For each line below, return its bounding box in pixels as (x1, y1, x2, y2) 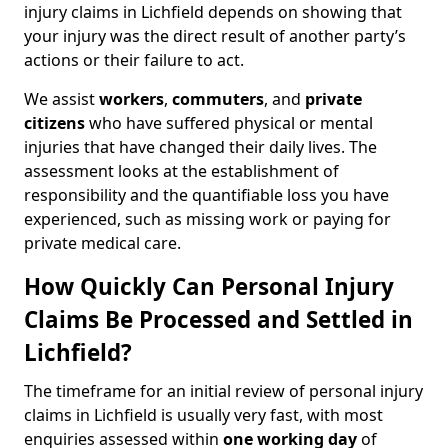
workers (99, 88, 164, 110)
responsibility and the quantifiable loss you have (24, 184, 389, 206)
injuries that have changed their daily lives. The (24, 136, 377, 158)
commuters (172, 88, 264, 110)
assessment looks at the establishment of (24, 160, 339, 182)
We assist (24, 88, 99, 110)
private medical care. (24, 232, 181, 254)
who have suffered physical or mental (85, 112, 373, 134)
